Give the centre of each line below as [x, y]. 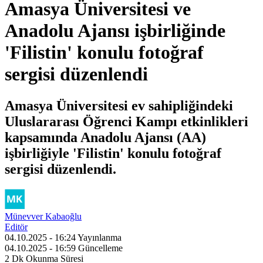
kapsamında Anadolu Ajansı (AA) [105, 137]
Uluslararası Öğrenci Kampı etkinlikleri [127, 121]
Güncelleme [100, 248]
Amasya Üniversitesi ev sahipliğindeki [119, 105]
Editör [16, 227]
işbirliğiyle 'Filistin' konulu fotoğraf [113, 153]
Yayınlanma [100, 237]
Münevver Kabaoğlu [43, 216]
